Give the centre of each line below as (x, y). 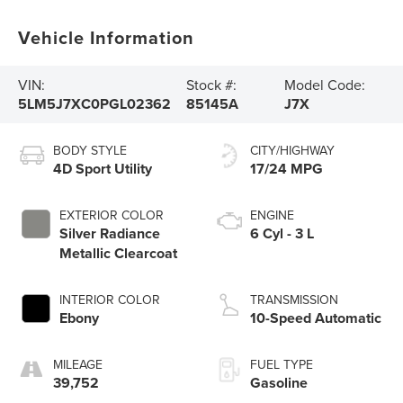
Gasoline (279, 382)
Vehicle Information (107, 37)
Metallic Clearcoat (119, 253)
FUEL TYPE (282, 364)
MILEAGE (78, 364)
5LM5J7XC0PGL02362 (95, 103)
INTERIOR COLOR (110, 299)
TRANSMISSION (294, 299)
